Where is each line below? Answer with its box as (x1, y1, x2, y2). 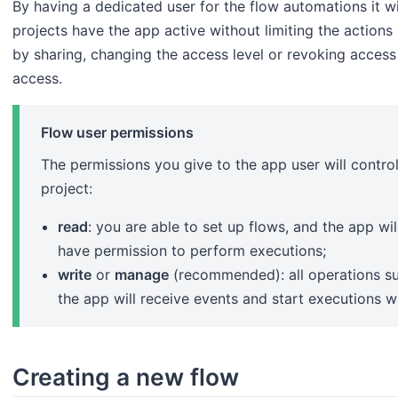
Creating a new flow (12, 362, 239, 391)
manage (115, 266, 170, 284)
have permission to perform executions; (58, 242, 327, 260)
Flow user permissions (41, 123, 194, 141)
